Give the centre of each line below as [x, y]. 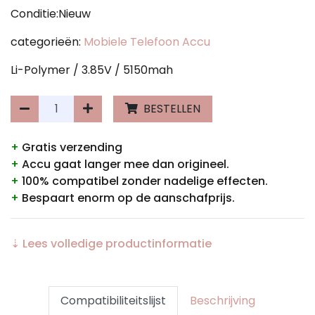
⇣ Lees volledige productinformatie [111, 243]
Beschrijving [222, 300]
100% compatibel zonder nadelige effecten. [143, 181]
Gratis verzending [71, 147]
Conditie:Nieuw [51, 13]
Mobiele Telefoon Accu [147, 41]
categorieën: [47, 41]
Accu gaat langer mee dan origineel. [124, 164]
